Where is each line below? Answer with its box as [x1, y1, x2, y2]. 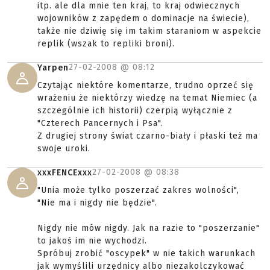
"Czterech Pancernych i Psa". [37, 118, 163, 128]
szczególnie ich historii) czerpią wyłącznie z [37, 105, 233, 116]
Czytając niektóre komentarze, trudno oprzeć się [37, 80, 254, 90]
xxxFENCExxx [37, 168, 92, 178]
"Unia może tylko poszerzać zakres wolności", [37, 185, 239, 195]
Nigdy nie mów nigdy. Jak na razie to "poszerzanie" [37, 223, 260, 233]
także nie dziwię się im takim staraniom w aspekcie [37, 26, 262, 36]
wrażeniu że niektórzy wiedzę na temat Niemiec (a [37, 93, 257, 103]
